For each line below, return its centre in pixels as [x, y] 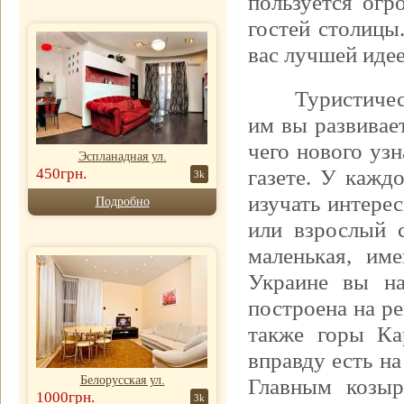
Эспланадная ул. [122, 156]
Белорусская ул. [122, 380]
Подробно [122, 202]
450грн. [61, 174]
